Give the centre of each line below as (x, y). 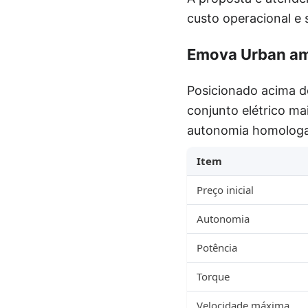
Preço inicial (225, 189)
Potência (217, 247)
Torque (213, 276)
